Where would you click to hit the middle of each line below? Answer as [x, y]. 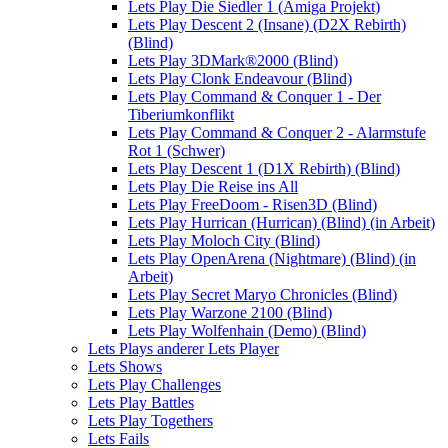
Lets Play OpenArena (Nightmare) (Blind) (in [272, 259]
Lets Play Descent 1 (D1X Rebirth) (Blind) [264, 169]
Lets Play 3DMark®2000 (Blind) [233, 61]
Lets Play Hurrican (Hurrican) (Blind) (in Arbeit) [281, 223]
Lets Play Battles [141, 403]
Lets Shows [125, 367]
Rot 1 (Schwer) [176, 151]
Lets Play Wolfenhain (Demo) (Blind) [247, 331]
